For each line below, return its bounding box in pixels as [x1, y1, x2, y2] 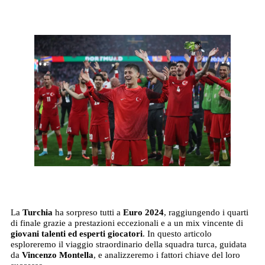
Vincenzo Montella [21, 250, 93, 260]
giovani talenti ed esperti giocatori [10, 228, 143, 238]
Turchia [22, 207, 53, 217]
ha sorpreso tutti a [52, 207, 123, 217]
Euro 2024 [122, 207, 164, 217]
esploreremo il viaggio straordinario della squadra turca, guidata [10, 239, 247, 249]
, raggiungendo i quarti [163, 207, 248, 217]
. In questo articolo [142, 228, 212, 238]
